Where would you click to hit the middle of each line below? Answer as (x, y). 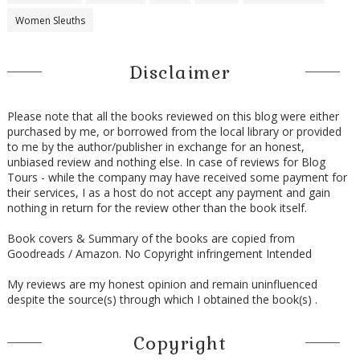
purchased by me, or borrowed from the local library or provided (174, 131)
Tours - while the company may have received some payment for (177, 177)
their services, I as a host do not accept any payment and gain (168, 192)
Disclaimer (180, 72)
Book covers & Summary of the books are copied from (151, 238)
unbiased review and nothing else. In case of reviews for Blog (166, 162)
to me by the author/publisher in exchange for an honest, (155, 146)
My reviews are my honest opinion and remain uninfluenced (162, 284)
